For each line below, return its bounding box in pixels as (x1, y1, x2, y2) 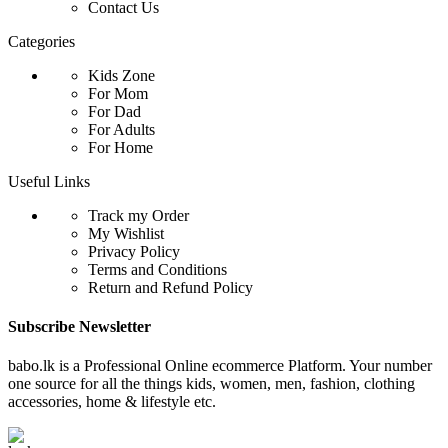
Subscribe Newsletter (8, 317, 151, 335)
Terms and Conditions (88, 260, 227, 278)
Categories (8, 32, 75, 50)
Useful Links (8, 172, 90, 190)
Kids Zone (88, 66, 155, 84)
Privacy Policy (88, 242, 180, 260)
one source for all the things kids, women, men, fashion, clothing (8, 375, 415, 393)
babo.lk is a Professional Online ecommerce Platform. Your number (8, 357, 432, 375)
